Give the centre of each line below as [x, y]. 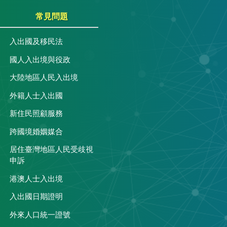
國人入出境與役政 [40, 60]
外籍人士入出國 [36, 96]
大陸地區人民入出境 [44, 78]
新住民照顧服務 [36, 114]
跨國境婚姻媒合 [36, 132]
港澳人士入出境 [36, 179]
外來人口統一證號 [40, 215]
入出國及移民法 [36, 42]
